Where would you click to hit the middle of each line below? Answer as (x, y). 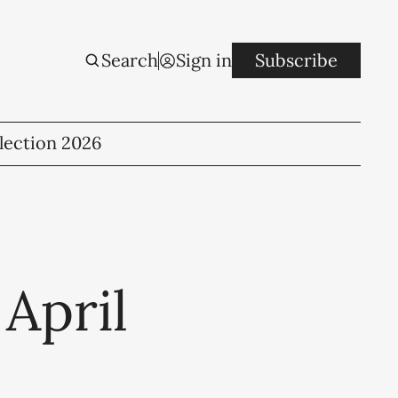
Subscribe (297, 60)
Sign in (204, 60)
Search (130, 60)
